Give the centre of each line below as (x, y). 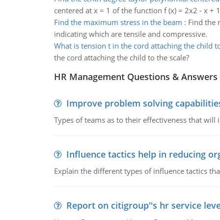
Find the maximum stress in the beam (118, 22)
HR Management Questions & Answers (136, 77)
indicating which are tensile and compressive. (130, 34)
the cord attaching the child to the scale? (121, 57)
